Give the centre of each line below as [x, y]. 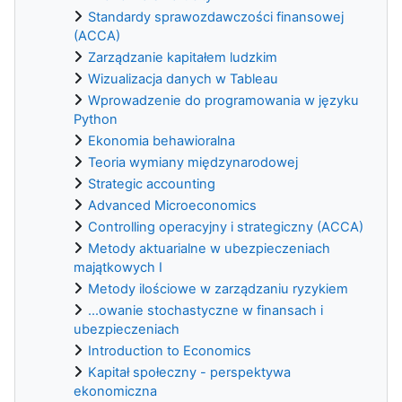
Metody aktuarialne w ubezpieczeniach [209, 248]
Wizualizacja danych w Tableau [183, 79]
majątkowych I [118, 267]
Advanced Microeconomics [172, 205]
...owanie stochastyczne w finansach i [205, 310]
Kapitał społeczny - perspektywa [189, 372]
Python [96, 119]
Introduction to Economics [170, 350]
